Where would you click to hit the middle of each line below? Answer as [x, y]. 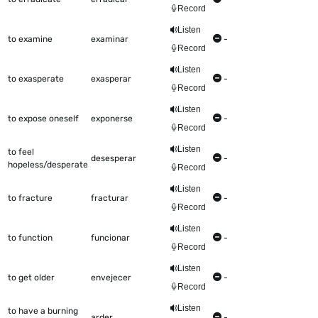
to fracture [30, 198]
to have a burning [43, 311]
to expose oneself [43, 119]
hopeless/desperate [48, 165]
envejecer [111, 278]
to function [30, 238]
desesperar [114, 159]
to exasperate [36, 79]
